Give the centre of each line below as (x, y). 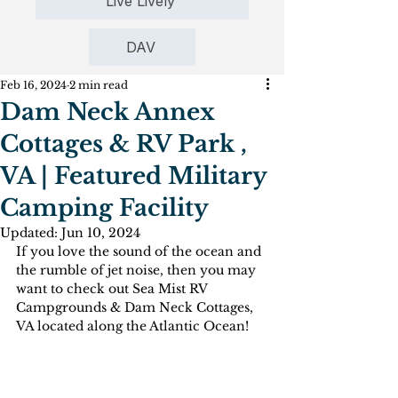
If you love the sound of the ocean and (140, 252)
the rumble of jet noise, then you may (138, 271)
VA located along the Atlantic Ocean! (134, 326)
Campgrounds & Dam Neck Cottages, (136, 308)
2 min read (99, 85)
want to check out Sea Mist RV (113, 289)
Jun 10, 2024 (101, 233)
